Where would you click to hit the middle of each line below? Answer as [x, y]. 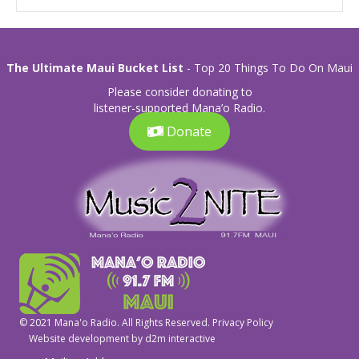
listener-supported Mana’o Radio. [179, 108]
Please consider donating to [179, 92]
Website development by [82, 339]
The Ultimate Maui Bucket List [95, 68]
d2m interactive [180, 339]
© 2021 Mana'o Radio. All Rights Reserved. [116, 323]
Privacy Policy [243, 323]
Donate [189, 132]
